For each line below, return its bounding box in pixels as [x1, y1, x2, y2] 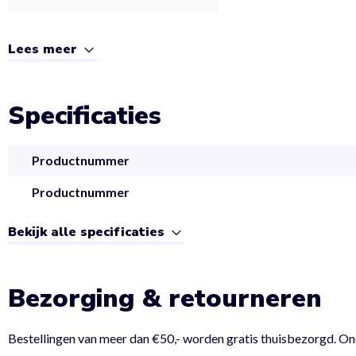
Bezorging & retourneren [8, 281, 322, 315]
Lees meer [8, 40, 82, 58]
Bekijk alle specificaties [8, 222, 168, 241]
